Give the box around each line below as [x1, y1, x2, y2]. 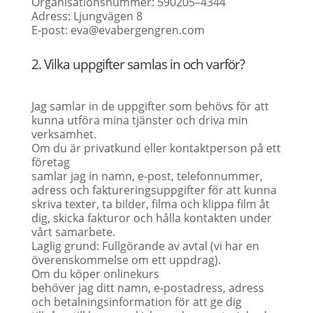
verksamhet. [31, 126, 96, 142]
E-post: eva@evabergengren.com [31, 22, 205, 38]
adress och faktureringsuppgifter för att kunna [31, 182, 277, 198]
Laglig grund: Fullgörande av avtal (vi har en [31, 238, 259, 254]
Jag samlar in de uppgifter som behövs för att [31, 99, 269, 114]
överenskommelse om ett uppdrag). [31, 252, 221, 268]
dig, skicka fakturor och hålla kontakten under [31, 210, 272, 226]
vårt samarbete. [31, 224, 115, 240]
